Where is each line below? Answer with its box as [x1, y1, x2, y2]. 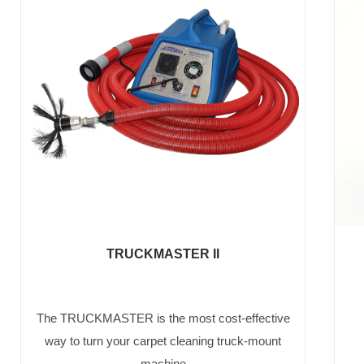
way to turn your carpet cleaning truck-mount [45, 334, 282, 349]
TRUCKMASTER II [106, 247, 220, 262]
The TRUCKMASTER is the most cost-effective [36, 311, 290, 326]
